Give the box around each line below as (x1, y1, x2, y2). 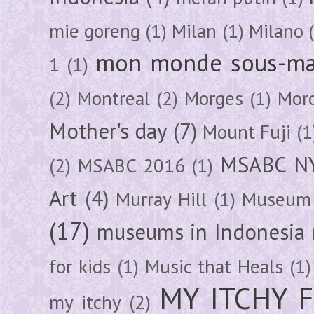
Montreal (77, 85, 150, 111)
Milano (248, 18, 303, 43)
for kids (49, 253, 111, 279)
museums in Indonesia (97, 217, 305, 246)
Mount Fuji (203, 118, 292, 144)
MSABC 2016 (77, 152, 185, 178)
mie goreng (49, 18, 141, 43)
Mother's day (49, 116, 168, 145)
